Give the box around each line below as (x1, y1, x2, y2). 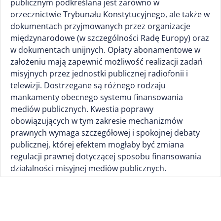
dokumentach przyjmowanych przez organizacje (10, 21, 190, 32)
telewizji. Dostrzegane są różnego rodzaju (10, 80, 166, 91)
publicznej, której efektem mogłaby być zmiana (10, 139, 184, 150)
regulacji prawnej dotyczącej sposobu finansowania (10, 151, 201, 162)
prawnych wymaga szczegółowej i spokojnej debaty (10, 127, 200, 138)
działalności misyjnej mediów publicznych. (10, 163, 166, 174)
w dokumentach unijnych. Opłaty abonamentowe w (10, 44, 200, 55)
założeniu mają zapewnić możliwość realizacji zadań (10, 56, 203, 67)
